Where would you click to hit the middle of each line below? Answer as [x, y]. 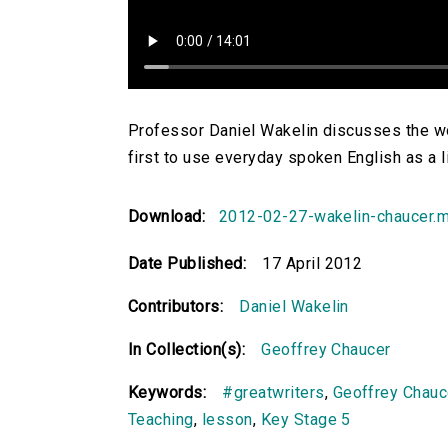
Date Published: [187, 264]
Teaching [161, 420]
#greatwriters [273, 393]
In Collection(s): [187, 350]
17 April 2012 [312, 264]
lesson [227, 420]
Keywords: [167, 393]
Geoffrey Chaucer [326, 350]
